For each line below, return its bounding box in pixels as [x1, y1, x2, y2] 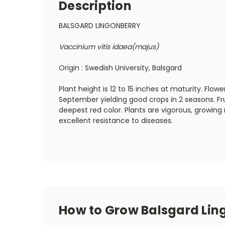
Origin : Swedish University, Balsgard [59, 62, 182, 73]
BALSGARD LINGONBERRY [59, 20, 141, 31]
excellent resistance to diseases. [59, 115, 173, 126]
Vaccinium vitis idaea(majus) [59, 41, 159, 52]
